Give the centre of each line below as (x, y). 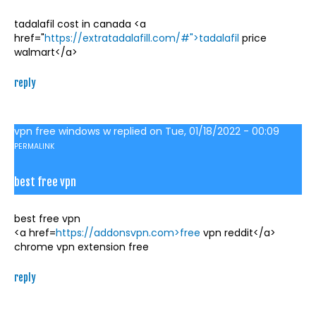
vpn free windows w (62, 132)
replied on (138, 132)
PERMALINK (35, 147)
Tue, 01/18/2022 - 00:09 (222, 132)
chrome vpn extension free (81, 247)
